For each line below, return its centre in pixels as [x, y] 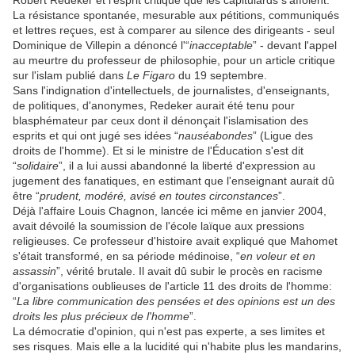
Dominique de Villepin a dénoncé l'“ [101, 46]
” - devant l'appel [295, 46]
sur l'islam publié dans [70, 76]
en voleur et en [278, 256]
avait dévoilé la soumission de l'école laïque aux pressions [158, 226]
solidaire [38, 166]
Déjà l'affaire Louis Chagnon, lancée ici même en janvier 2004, [170, 211]
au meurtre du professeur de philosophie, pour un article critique [174, 61]
